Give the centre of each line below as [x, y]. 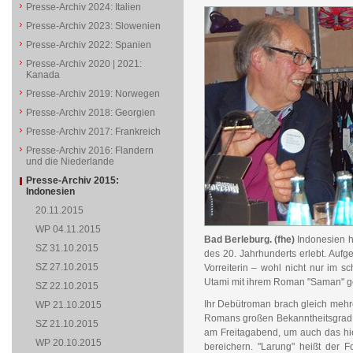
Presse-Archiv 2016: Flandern [89, 150]
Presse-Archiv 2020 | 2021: [84, 64]
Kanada [43, 75]
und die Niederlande [70, 162]
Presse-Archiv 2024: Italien [83, 7]
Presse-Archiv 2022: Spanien [88, 45]
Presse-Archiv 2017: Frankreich [93, 132]
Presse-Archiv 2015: [72, 180]
